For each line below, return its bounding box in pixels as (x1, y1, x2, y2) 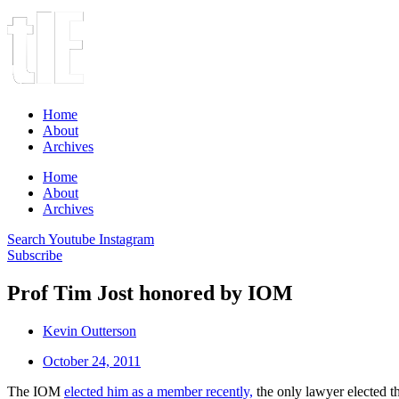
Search (7, 232, 45, 247)
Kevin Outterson (43, 322, 136, 338)
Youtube (48, 232, 95, 247)
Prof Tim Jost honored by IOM (7, 281, 293, 305)
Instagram (99, 232, 154, 247)
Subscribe (7, 248, 62, 263)
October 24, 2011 (43, 353, 141, 369)
